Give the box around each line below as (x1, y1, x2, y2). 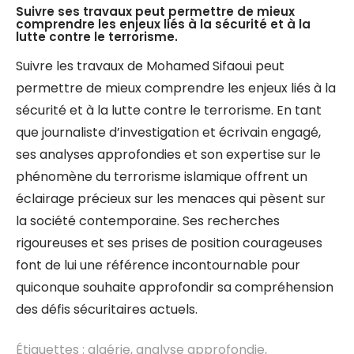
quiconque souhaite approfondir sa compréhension (16, 278, 333, 296)
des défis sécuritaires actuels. (16, 300, 198, 318)
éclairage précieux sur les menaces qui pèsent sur (16, 190, 326, 208)
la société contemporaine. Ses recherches (16, 212, 280, 230)
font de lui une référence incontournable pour (16, 256, 300, 274)
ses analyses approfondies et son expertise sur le (16, 145, 321, 164)
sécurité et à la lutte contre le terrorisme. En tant (16, 101, 322, 119)
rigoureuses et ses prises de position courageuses (16, 234, 322, 252)
